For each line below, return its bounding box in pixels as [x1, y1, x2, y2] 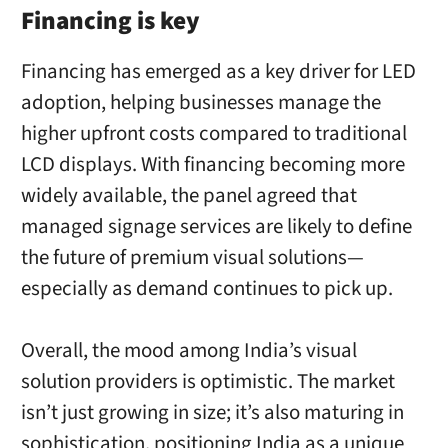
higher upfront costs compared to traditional [20, 119, 407, 148]
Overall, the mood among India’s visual [20, 336, 357, 366]
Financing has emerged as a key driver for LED [20, 57, 416, 86]
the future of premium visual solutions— [20, 243, 364, 272]
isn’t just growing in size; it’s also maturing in [20, 398, 404, 428]
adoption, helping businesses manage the [20, 88, 381, 117]
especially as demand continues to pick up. [20, 274, 393, 303]
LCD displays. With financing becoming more [20, 150, 405, 179]
